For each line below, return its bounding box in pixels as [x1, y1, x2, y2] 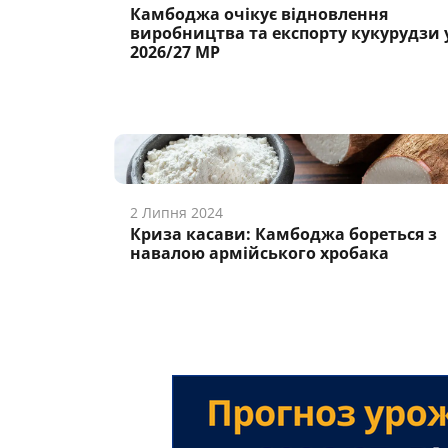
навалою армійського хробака [130, 242, 389, 264]
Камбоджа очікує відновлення [130, 3, 388, 25]
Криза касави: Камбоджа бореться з [130, 223, 437, 245]
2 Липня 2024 [130, 203, 223, 222]
